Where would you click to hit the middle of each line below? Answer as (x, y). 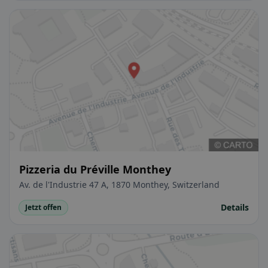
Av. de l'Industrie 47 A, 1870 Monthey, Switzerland (119, 185)
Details (235, 208)
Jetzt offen (43, 208)
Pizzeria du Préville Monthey (95, 170)
